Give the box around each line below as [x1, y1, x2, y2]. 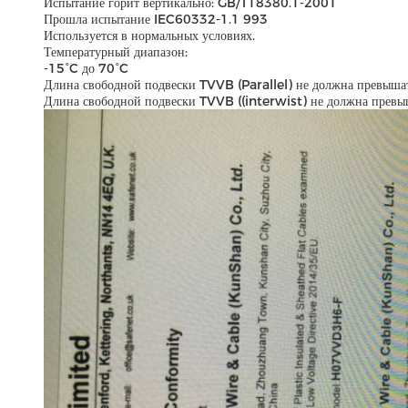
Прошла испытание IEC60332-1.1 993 [44, 11, 268, 27]
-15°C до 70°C [44, 60, 128, 76]
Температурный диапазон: [44, 44, 188, 60]
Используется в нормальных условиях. [44, 27, 255, 44]
